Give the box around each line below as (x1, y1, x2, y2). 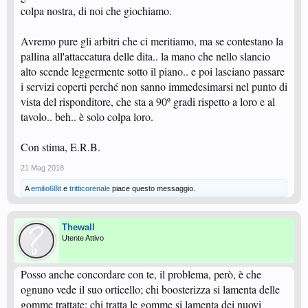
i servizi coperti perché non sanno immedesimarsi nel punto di (21, 79, 287, 94)
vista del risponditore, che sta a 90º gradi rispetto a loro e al (21, 94, 275, 109)
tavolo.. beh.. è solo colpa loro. (21, 109, 153, 124)
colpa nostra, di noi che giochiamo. (21, 3, 172, 19)
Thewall (62, 222, 95, 233)
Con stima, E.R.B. (21, 140, 100, 155)
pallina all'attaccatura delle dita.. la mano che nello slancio (21, 49, 270, 64)
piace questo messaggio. (110, 184, 195, 193)
